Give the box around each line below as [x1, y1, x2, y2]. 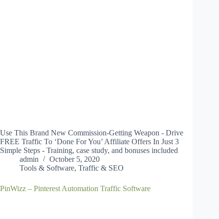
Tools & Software [20, 164, 74, 173]
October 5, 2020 [49, 155, 100, 164]
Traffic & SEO [78, 164, 124, 173]
